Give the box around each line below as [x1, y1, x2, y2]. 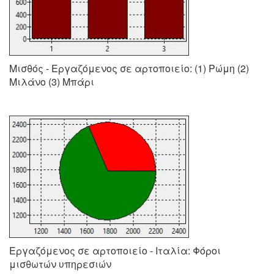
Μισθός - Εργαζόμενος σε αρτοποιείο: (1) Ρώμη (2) [9, 61, 249, 75]
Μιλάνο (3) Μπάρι [9, 75, 94, 89]
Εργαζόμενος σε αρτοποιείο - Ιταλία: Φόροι [9, 243, 221, 257]
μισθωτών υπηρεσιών [9, 257, 111, 271]
